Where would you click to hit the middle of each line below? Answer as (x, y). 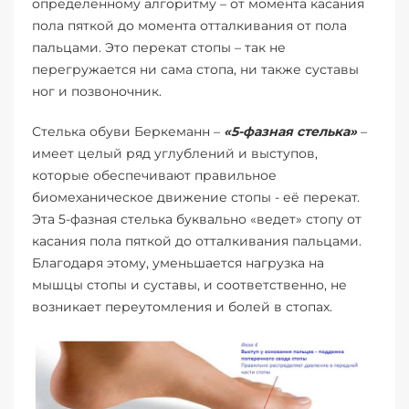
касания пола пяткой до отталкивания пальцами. (197, 241)
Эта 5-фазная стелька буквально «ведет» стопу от (197, 220)
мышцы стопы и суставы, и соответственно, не (189, 285)
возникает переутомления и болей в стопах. (184, 307)
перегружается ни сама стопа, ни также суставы (195, 70)
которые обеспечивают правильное (154, 176)
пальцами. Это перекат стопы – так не (159, 48)
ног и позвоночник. (97, 92)
